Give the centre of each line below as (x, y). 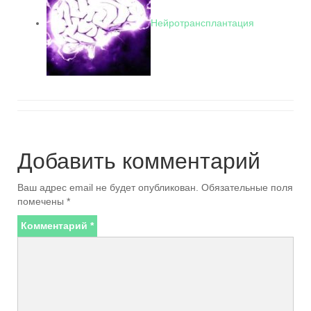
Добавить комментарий (139, 161)
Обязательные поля (247, 187)
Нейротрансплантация (202, 23)
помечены (42, 201)
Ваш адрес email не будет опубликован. (108, 187)
